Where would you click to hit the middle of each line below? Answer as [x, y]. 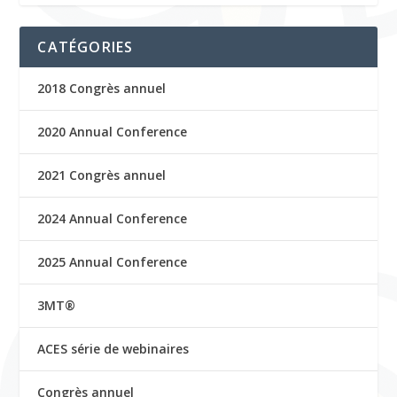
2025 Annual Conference [113, 261]
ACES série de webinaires [113, 348]
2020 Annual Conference [113, 131]
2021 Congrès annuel [102, 175]
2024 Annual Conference [113, 218]
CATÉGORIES [86, 47]
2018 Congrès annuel [102, 88]
